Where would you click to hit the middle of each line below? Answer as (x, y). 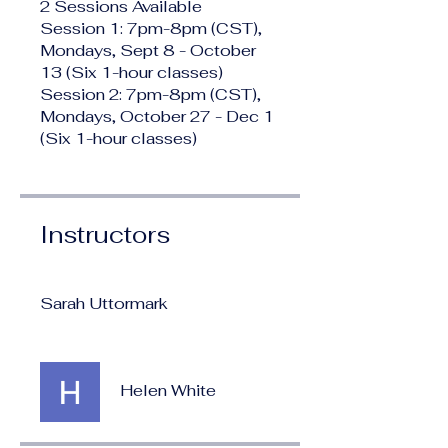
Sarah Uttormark (104, 303)
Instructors (105, 234)
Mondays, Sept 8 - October (148, 50)
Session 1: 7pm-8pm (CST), (151, 28)
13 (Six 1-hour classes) (131, 72)
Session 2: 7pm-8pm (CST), (150, 94)
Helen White (168, 390)
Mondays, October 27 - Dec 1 (157, 116)
